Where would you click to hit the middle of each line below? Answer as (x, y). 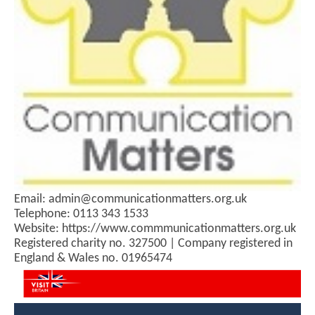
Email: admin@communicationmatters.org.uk (132, 200)
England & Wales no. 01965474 (93, 259)
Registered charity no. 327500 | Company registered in (153, 244)
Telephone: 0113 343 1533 (81, 214)
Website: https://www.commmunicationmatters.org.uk (155, 229)
